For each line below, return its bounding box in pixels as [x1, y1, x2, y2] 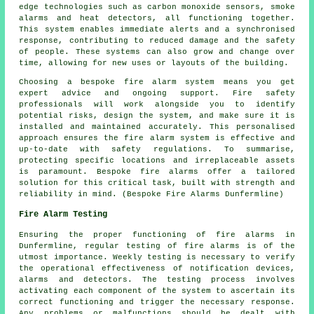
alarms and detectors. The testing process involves [19, 275, 295, 284]
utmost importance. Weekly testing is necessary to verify [19, 252, 295, 261]
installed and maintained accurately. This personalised [19, 122, 295, 131]
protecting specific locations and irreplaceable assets [19, 156, 295, 165]
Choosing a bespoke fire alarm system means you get [19, 77, 295, 86]
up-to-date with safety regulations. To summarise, [19, 144, 295, 153]
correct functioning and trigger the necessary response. [19, 297, 295, 306]
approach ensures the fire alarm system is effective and [19, 133, 295, 142]
